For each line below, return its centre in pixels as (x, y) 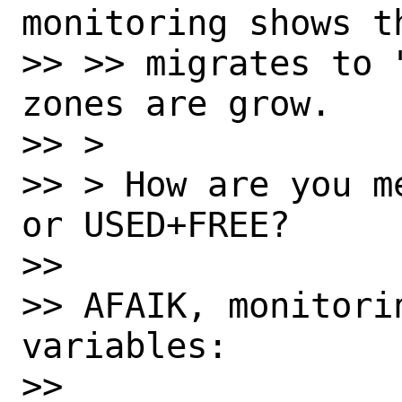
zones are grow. (176, 103)
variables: (125, 345)
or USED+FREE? (156, 224)
